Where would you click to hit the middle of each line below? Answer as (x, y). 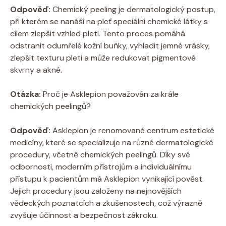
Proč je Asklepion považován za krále (110, 94)
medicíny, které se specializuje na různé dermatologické (112, 142)
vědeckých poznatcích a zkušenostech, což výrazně (106, 203)
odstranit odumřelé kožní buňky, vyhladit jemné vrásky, (110, 45)
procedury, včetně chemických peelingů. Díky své (100, 154)
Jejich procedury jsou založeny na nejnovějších (96, 191)
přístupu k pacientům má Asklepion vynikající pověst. (107, 179)
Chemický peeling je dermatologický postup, (133, 9)
